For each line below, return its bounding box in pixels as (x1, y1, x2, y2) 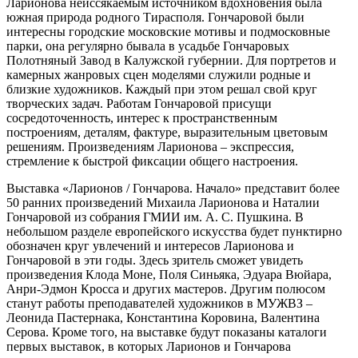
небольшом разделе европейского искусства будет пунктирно (6, 224, 342, 238)
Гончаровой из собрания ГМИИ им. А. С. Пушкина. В (6, 209, 304, 224)
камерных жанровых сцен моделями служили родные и (6, 67, 311, 82)
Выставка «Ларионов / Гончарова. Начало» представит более (6, 181, 340, 195)
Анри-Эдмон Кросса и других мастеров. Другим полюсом (6, 281, 325, 296)
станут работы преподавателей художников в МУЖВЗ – (6, 296, 312, 310)
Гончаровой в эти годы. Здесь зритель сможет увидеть (6, 253, 303, 267)
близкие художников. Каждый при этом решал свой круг (6, 82, 317, 96)
